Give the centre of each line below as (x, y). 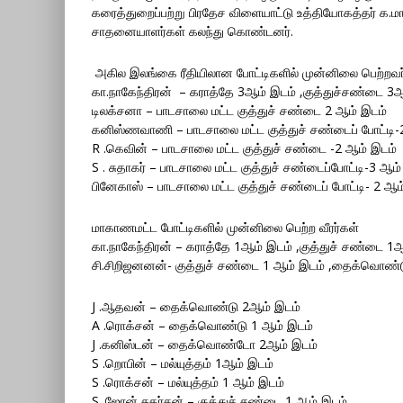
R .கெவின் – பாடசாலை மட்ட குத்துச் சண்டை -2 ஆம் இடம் (244, 148)
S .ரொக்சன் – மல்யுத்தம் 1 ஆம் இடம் (188, 382)
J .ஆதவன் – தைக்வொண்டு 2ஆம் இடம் (196, 306)
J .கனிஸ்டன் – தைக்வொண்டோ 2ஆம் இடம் (205, 344)
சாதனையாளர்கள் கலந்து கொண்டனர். (193, 31)
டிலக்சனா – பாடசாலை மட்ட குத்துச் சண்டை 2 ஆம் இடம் (239, 110)
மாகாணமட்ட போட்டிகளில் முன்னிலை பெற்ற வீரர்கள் (225, 227)
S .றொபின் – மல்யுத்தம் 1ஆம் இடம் (183, 363)
